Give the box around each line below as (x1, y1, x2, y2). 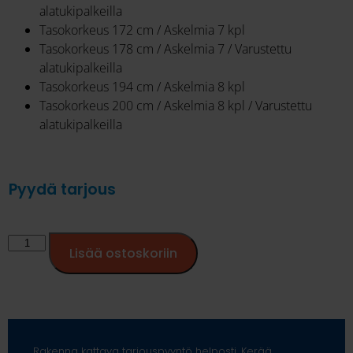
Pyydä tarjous (9, 178, 116, 200)
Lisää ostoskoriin (69, 243, 178, 262)
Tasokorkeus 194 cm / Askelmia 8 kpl (39, 77, 245, 95)
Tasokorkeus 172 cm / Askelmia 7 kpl (39, 20, 245, 39)
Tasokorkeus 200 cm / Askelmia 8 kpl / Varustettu (39, 96, 312, 114)
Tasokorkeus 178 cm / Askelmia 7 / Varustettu (39, 39, 292, 58)
